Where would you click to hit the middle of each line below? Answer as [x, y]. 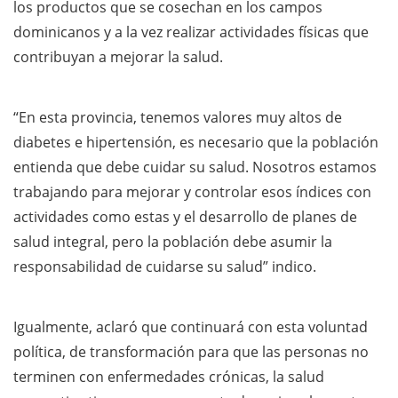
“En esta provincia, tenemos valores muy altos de [178, 118]
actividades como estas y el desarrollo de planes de [185, 217]
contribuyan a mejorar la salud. [118, 57]
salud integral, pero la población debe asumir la [173, 242]
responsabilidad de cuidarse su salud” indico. [165, 267]
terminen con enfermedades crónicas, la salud [169, 377]
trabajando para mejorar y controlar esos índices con [192, 192]
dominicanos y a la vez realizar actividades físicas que [191, 32]
